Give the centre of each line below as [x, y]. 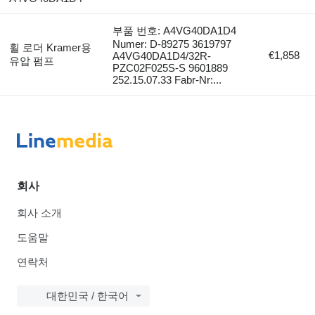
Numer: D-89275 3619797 [172, 44]
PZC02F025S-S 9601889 [171, 67]
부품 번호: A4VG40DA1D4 [175, 30]
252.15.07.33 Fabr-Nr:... [167, 79]
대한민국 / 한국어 [88, 296]
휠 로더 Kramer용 [50, 47]
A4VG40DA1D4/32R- [162, 56]
